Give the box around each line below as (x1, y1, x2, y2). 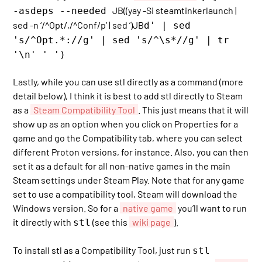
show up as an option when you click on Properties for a (13, 118, 239, 130)
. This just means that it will (138, 104, 249, 116)
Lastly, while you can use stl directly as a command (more (13, 76, 244, 88)
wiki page (132, 216, 171, 228)
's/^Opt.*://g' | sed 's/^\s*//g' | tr (13, 34, 230, 46)
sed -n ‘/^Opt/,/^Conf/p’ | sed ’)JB (13, 19, 144, 30)
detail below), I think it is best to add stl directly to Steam (13, 90, 243, 102)
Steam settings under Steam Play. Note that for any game (13, 174, 245, 186)
